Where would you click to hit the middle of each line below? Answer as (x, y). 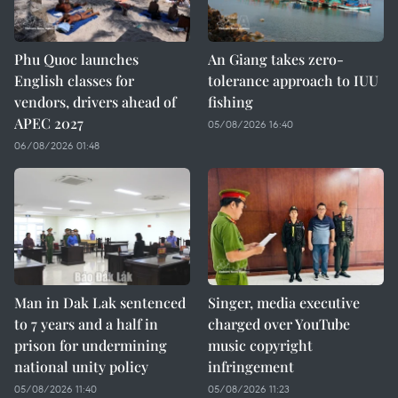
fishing (231, 102)
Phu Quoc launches (76, 59)
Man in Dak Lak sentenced (100, 302)
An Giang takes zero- (276, 59)
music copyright (260, 345)
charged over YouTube (279, 324)
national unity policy (81, 366)
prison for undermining (91, 345)
